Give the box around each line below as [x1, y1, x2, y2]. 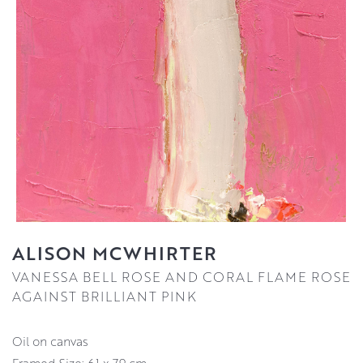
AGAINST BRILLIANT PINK [12, 287, 197, 306]
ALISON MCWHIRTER [12, 240, 217, 267]
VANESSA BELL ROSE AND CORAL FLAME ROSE [12, 267, 351, 287]
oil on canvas [23, 333, 88, 350]
